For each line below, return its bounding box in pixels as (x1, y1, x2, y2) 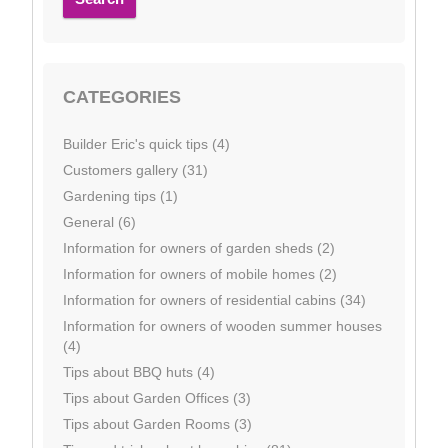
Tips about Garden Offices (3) (63, 390, 251, 407)
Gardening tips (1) (63, 188, 178, 205)
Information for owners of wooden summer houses (63, 318, 382, 335)
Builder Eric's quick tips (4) (63, 136, 230, 153)
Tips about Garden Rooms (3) (63, 416, 252, 433)
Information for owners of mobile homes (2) (63, 266, 337, 283)
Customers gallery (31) (63, 162, 208, 179)
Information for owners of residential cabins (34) (63, 292, 366, 309)
